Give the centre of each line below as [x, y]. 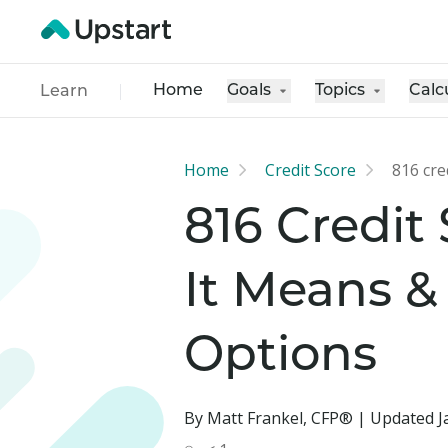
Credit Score [310, 170]
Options [280, 358]
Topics [340, 90]
